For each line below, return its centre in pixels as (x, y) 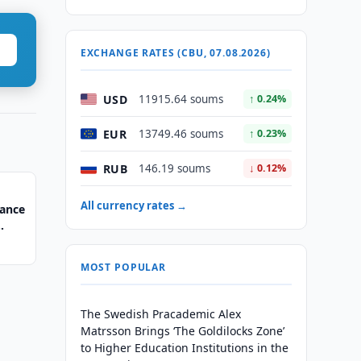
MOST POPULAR (123, 267)
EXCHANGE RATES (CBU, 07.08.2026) (175, 53)
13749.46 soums (180, 134)
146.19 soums (174, 168)
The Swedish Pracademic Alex (160, 314)
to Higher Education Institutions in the (184, 348)
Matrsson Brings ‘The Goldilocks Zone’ (182, 331)
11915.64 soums (180, 99)
